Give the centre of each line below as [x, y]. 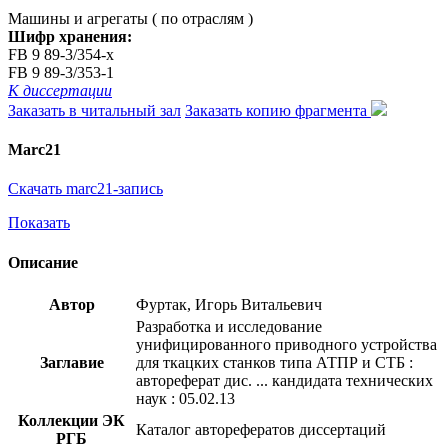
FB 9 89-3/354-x [61, 54]
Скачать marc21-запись [85, 189]
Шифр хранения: [70, 36]
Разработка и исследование [229, 326]
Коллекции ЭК [71, 420]
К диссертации [60, 90]
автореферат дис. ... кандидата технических [284, 380]
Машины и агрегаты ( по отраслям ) [130, 18]
